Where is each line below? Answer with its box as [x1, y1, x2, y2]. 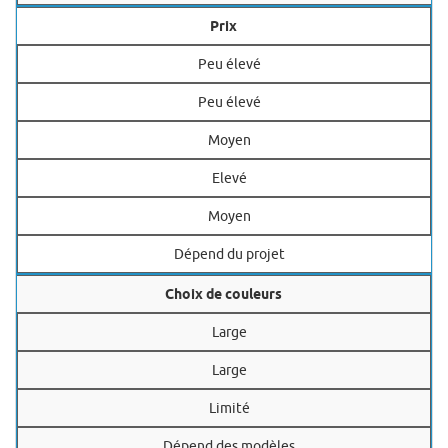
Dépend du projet [174, 246, 285, 263]
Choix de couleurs [165, 286, 282, 303]
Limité [208, 400, 250, 417]
